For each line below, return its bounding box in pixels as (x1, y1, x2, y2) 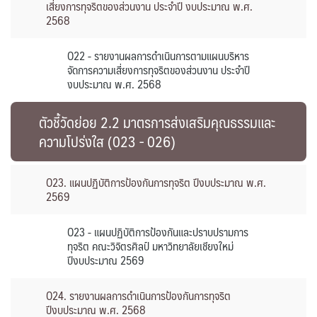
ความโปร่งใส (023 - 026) (39, 129, 175, 154)
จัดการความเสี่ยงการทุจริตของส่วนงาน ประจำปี (67, 60, 250, 79)
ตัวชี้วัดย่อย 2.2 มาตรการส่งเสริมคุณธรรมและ (39, 110, 275, 134)
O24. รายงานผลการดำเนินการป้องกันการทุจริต (46, 286, 231, 305)
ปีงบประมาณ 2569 (67, 250, 144, 270)
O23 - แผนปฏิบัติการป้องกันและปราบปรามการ (67, 222, 248, 241)
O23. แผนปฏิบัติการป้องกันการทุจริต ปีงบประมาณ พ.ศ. (46, 173, 266, 192)
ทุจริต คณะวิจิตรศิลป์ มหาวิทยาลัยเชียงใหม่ (67, 236, 234, 255)
